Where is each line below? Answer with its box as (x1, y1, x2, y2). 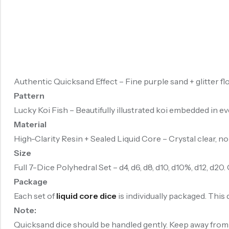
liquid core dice (56, 191, 117, 201)
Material (14, 119, 47, 130)
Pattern (14, 90, 44, 101)
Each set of (14, 191, 56, 201)
